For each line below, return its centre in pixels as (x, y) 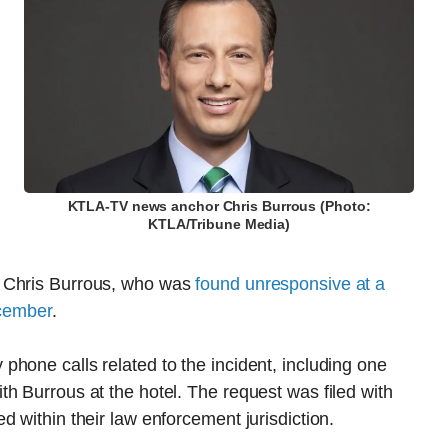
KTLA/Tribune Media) (219, 225)
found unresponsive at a (290, 284)
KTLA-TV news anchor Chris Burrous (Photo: (219, 207)
